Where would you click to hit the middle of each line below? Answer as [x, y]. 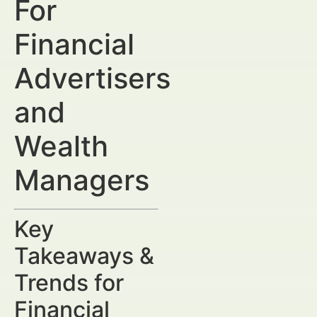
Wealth [61, 146]
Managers [82, 180]
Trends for [69, 283]
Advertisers [92, 78]
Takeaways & [84, 256]
